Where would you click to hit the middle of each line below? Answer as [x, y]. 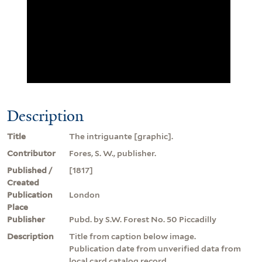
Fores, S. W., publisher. [113, 153]
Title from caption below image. [132, 236]
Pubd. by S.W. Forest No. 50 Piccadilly [143, 219]
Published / [30, 170]
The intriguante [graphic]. [121, 136]
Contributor [31, 153]
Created [23, 182]
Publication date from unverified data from [155, 248]
